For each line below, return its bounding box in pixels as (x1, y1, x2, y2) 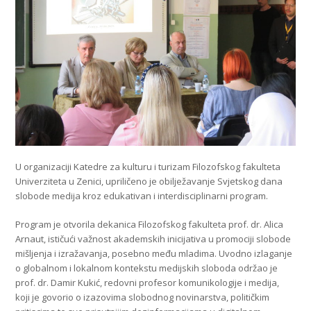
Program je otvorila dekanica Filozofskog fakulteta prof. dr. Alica (15, 218, 284, 231)
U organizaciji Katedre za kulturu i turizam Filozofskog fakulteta (15, 160, 281, 174)
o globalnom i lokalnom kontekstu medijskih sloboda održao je (15, 262, 278, 275)
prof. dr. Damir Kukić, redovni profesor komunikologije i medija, (15, 276, 280, 289)
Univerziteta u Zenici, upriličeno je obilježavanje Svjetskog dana (15, 175, 283, 188)
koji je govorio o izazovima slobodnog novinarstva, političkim (15, 291, 270, 304)
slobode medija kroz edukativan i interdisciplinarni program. (15, 190, 269, 203)
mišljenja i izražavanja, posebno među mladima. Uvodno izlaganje (15, 247, 293, 260)
